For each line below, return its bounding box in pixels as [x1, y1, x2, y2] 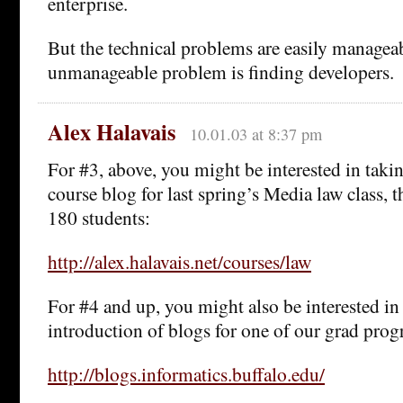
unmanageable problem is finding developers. [48, 58, 394, 85]
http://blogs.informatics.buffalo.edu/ [48, 361, 325, 388]
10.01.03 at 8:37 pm [189, 123, 322, 146]
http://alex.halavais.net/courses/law [48, 248, 311, 275]
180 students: [48, 204, 150, 231]
